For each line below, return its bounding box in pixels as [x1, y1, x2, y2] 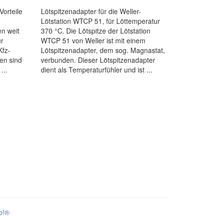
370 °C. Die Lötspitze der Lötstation [40, 26, 150, 36]
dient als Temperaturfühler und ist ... [40, 65, 152, 74]
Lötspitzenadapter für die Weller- [40, 6, 141, 16]
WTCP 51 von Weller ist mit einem [40, 36, 145, 45]
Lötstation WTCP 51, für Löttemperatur [40, 16, 160, 26]
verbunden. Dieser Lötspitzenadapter [40, 55, 155, 65]
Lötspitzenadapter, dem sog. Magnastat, [40, 45, 165, 55]
